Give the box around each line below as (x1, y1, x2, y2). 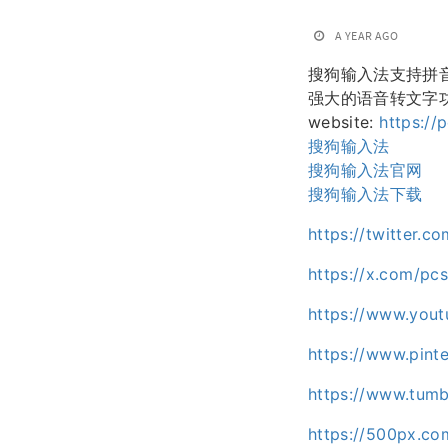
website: (308, 112, 380, 132)
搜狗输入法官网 (308, 160, 423, 180)
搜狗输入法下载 (308, 184, 423, 204)
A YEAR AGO (335, 28, 398, 43)
